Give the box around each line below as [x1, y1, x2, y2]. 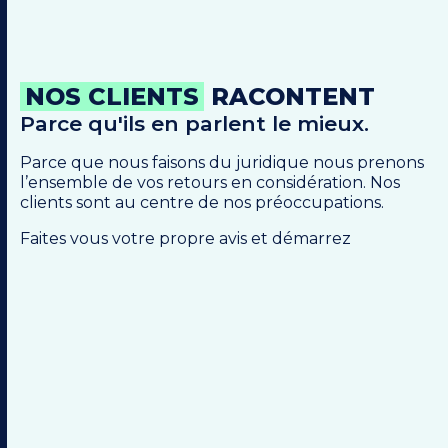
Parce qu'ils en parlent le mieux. [20, 111, 369, 137]
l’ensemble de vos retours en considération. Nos [20, 173, 400, 193]
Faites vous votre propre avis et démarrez [20, 229, 351, 249]
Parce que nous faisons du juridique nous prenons [20, 153, 424, 173]
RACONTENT [204, 82, 375, 112]
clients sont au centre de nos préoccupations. [20, 193, 388, 213]
